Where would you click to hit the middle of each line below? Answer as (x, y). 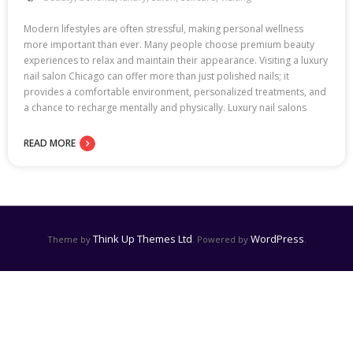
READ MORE (50, 143)
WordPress (277, 238)
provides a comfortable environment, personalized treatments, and (175, 91)
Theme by (70, 239)
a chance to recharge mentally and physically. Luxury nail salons (165, 107)
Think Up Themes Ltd (142, 238)
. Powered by (221, 239)
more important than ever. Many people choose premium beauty (169, 44)
